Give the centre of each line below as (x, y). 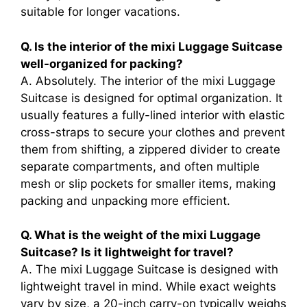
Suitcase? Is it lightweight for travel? (127, 253)
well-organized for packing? (102, 63)
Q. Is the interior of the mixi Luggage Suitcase (151, 46)
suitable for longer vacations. (100, 12)
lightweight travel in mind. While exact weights (148, 287)
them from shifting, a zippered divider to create (150, 149)
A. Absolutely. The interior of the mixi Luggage (148, 81)
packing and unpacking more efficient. (125, 200)
